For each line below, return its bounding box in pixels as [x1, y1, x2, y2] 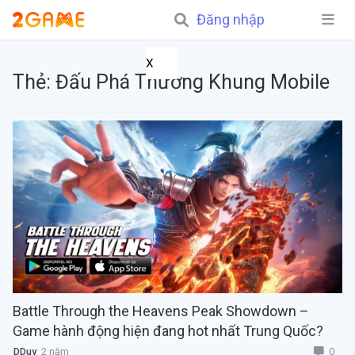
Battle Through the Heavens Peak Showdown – [13, 303, 309, 320]
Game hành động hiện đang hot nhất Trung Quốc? [13, 323, 323, 340]
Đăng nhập [197, 11, 265, 28]
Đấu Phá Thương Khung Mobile [55, 71, 330, 94]
